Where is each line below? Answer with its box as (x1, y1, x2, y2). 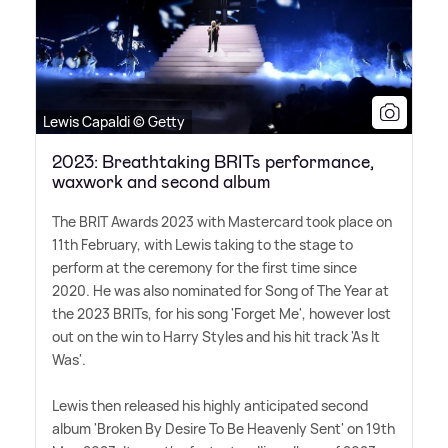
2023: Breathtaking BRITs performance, (52, 149, 374, 174)
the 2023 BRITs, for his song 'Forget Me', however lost (52, 303, 391, 323)
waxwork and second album (52, 169, 271, 194)
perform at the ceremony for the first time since (52, 257, 357, 277)
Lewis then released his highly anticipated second (52, 395, 368, 415)
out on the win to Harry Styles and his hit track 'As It (52, 326, 380, 346)
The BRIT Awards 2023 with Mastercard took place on (52, 211, 392, 231)
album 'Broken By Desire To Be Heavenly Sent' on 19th (52, 418, 395, 438)
